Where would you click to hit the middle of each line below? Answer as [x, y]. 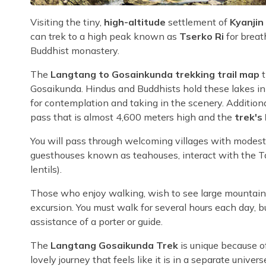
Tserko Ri [203, 36]
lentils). [46, 169]
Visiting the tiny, [67, 22]
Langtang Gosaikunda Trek [114, 245]
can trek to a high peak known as [105, 36]
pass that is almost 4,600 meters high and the [131, 117]
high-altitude [135, 22]
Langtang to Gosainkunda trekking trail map [155, 74]
